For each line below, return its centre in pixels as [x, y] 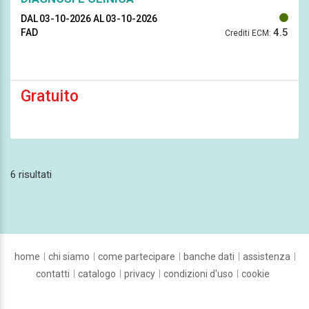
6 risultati [31, 174]
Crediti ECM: [248, 33]
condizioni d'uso [198, 273]
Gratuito [50, 96]
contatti [53, 273]
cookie [256, 273]
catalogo [97, 273]
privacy [140, 273]
